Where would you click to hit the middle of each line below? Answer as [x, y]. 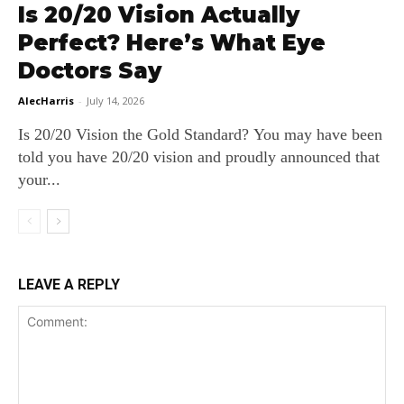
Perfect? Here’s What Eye [172, 43]
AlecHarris [46, 101]
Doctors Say [90, 71]
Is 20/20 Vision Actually [159, 15]
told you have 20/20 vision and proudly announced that [199, 157]
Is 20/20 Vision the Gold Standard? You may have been [136, 135]
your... [39, 180]
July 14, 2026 [115, 101]
